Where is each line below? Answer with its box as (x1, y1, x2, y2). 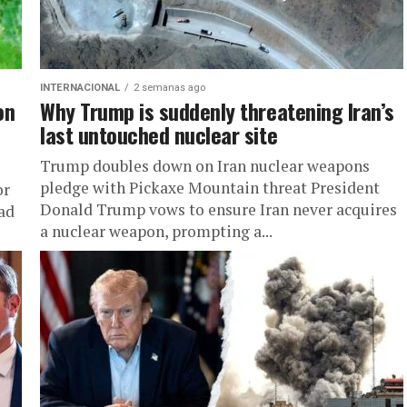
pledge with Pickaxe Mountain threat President (40, 177, 380, 198)
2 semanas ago (134, 82, 205, 94)
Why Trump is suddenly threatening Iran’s (40, 94, 394, 127)
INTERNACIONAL (40, 82, 120, 94)
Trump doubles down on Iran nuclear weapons (40, 155, 370, 176)
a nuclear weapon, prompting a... (40, 221, 273, 242)
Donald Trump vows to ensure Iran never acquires (40, 199, 397, 220)
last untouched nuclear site (40, 118, 278, 151)
